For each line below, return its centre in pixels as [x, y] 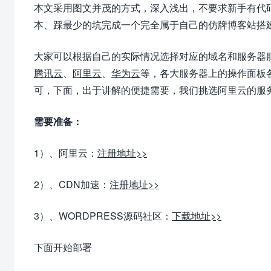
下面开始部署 [63, 247]
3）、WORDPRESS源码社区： [103, 215]
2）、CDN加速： [72, 184]
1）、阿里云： [66, 152]
